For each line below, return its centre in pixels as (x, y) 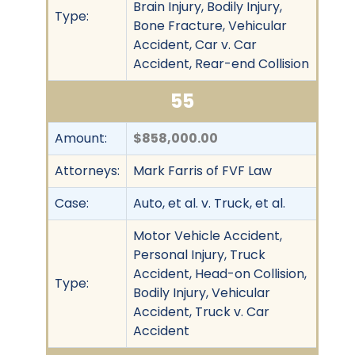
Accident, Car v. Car (195, 44)
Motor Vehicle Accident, (208, 235)
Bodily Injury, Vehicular (202, 292)
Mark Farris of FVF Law (202, 170)
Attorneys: (87, 170)
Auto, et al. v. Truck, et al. (209, 203)
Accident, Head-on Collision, (220, 273)
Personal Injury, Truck (199, 254)
